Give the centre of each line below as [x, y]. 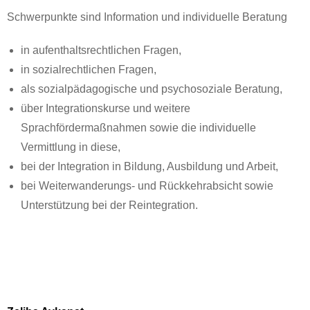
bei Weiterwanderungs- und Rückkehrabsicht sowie [147, 185]
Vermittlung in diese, [71, 147]
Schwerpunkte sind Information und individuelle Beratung [147, 17]
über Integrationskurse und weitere [106, 108]
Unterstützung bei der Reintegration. [109, 205]
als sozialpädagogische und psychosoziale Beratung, [152, 89]
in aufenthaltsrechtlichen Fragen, [101, 50]
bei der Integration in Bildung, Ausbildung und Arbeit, [149, 166]
